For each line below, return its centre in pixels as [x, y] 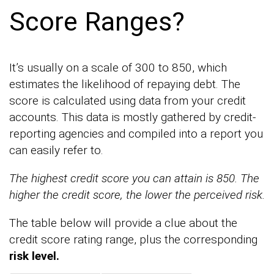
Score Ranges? [97, 21]
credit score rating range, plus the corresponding [133, 239]
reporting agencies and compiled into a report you [136, 133]
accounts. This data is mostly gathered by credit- [132, 117]
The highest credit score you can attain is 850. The [134, 178]
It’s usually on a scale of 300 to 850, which [118, 67]
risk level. [34, 256]
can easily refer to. [56, 150]
